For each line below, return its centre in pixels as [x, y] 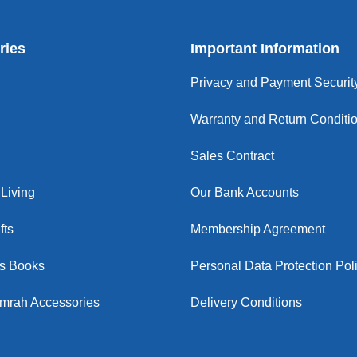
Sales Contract [232, 156]
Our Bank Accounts [245, 192]
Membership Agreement [258, 229]
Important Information [265, 49]
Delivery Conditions [246, 302]
